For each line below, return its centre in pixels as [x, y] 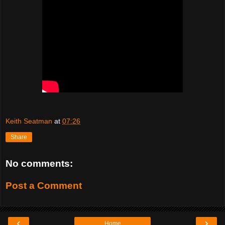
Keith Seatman [29, 121]
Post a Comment [44, 185]
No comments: [39, 164]
